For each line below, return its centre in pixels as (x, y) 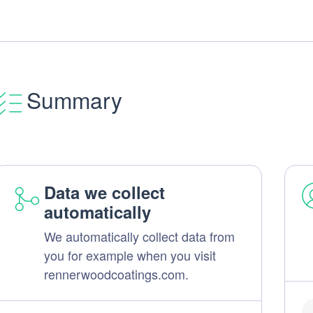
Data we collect (104, 192)
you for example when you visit (130, 255)
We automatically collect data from (139, 236)
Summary (74, 100)
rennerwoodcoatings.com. (116, 274)
